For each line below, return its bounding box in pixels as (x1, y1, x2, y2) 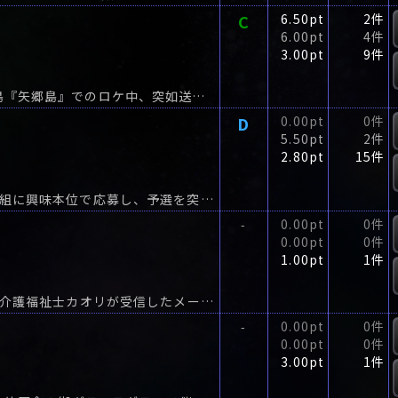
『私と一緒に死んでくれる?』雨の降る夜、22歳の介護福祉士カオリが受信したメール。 (200, 292, 213, 311)
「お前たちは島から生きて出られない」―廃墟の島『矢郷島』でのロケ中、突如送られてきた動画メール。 (192, 87, 205, 106)
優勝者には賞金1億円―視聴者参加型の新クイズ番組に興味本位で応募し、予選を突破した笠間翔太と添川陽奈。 (200, 190, 213, 209)
